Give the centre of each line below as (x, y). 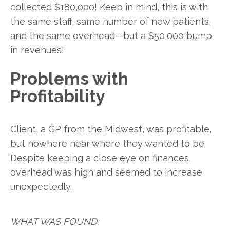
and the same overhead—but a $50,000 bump (111, 36)
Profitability (58, 97)
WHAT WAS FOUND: (54, 221)
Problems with (69, 79)
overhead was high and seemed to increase (106, 172)
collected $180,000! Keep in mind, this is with (109, 7)
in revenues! (37, 50)
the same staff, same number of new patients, (111, 22)
